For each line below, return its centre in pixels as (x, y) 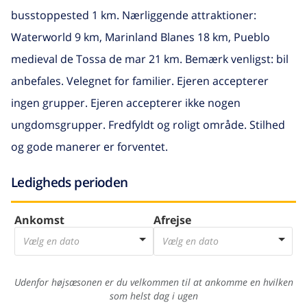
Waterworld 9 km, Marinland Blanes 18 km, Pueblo (140, 37)
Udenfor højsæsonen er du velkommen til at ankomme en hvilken (153, 282)
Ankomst (39, 220)
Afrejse (172, 220)
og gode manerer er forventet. (89, 146)
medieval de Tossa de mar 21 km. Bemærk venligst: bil (150, 59)
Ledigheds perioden (70, 182)
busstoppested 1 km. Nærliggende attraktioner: (134, 15)
